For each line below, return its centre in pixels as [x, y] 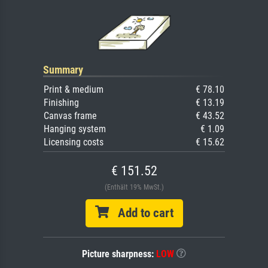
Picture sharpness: [119, 254]
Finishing [61, 102]
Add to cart [141, 213]
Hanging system [75, 129]
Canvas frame [70, 115]
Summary [63, 69]
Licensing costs [74, 142]
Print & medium [74, 89]
